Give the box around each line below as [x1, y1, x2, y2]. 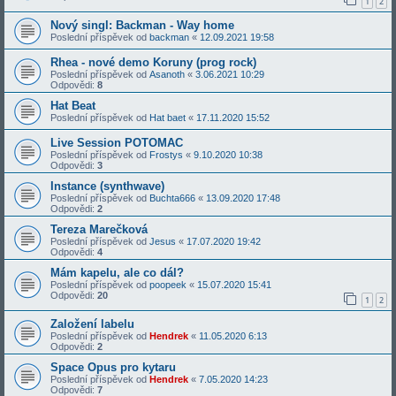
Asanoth [149, 68, 185, 80]
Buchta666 [149, 192, 195, 203]
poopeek [149, 278, 187, 290]
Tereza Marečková [50, 222, 148, 236]
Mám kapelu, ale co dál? [50, 265, 184, 279]
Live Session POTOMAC [50, 135, 183, 149]
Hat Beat [50, 98, 95, 112]
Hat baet [149, 111, 186, 123]
